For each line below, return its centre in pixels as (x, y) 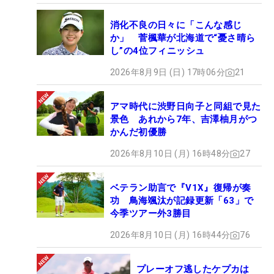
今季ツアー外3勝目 (151, 214)
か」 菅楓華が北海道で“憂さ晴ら (183, 38)
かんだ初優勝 (139, 132)
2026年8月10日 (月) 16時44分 (170, 235)
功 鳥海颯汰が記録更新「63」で (182, 201)
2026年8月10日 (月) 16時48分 (170, 154)
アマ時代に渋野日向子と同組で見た (186, 107)
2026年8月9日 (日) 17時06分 (168, 72)
